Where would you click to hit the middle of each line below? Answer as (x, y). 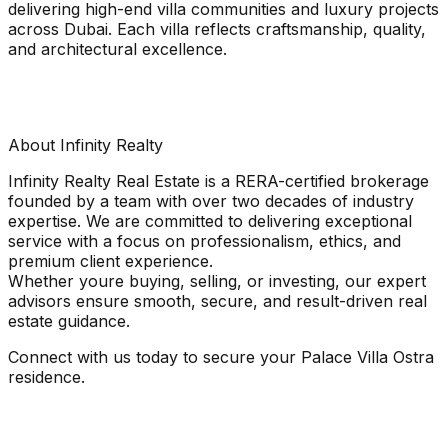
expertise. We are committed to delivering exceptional (210, 220)
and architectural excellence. (117, 48)
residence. (46, 376)
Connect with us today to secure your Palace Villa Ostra (221, 356)
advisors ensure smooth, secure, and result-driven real (217, 300)
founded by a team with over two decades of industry (211, 200)
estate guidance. (69, 320)
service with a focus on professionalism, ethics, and (204, 240)
